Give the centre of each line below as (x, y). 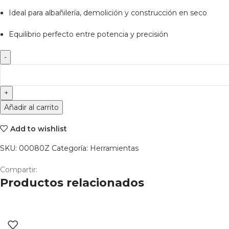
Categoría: (70, 148)
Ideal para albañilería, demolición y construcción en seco (108, 13)
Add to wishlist (38, 129)
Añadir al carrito (31, 108)
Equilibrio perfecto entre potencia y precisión (88, 35)
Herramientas (114, 148)
